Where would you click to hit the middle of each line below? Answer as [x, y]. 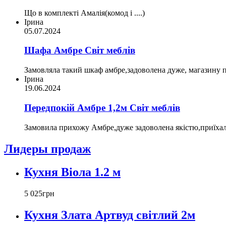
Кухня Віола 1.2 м [72, 172]
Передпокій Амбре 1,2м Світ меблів [102, 107]
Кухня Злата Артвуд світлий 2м [110, 215]
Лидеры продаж [47, 149]
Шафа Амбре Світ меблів [80, 50]
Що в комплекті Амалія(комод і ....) [84, 13]
